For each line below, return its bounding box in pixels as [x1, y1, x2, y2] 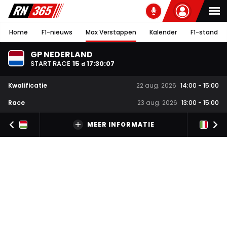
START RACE [30, 58, 70, 68]
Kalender [149, 27, 177, 36]
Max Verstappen [85, 27, 136, 36]
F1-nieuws [41, 27, 72, 36]
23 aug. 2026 [137, 98, 177, 107]
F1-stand [190, 27, 218, 36]
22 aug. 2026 [136, 81, 176, 90]
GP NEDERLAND [30, 48, 93, 60]
